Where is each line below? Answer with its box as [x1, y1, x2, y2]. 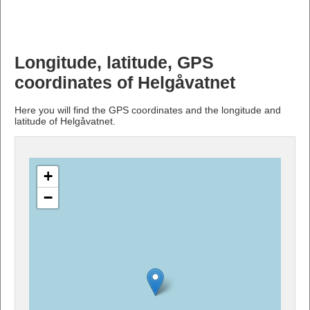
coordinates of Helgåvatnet [15, 73, 235, 92]
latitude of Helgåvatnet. [15, 115, 116, 127]
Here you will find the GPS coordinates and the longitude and [15, 104, 281, 116]
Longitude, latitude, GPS [15, 53, 214, 72]
